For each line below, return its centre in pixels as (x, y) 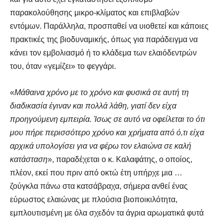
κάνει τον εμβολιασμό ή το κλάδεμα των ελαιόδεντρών (103, 53)
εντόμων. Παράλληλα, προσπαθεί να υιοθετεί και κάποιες (109, 26)
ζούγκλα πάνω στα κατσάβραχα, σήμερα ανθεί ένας (99, 186)
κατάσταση (29, 160)
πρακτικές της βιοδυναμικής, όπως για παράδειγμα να (104, 40)
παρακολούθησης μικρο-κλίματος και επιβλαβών (95, 13)
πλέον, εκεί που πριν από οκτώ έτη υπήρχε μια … (96, 173)
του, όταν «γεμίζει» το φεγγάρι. (63, 66)
